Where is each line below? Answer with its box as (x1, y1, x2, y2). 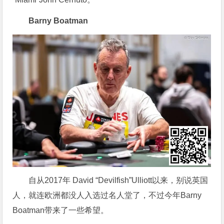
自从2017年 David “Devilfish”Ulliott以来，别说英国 (28, 175, 208, 184)
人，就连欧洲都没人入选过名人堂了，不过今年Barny (12, 190, 202, 199)
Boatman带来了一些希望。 (12, 205, 109, 214)
